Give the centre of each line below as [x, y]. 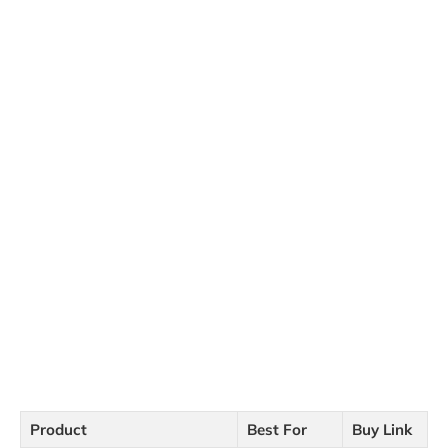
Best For [277, 430]
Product [58, 430]
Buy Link [382, 430]
